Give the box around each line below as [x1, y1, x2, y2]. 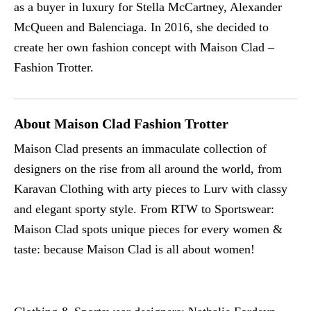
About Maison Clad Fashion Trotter [14, 115, 228, 131]
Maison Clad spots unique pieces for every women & [14, 221, 283, 236]
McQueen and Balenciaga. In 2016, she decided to [14, 19, 269, 34]
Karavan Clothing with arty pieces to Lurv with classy [14, 181, 287, 196]
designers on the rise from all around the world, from [14, 161, 282, 176]
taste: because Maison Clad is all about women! [14, 242, 255, 256]
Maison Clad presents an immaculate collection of [14, 141, 267, 155]
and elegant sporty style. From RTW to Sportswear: [14, 201, 274, 216]
